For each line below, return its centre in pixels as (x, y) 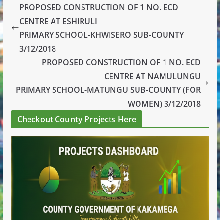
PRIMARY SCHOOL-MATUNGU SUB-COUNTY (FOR (109, 90)
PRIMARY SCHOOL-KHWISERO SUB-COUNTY (101, 35)
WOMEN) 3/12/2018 (165, 103)
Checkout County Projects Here (77, 119)
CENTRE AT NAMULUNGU (153, 76)
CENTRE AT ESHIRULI (58, 21)
